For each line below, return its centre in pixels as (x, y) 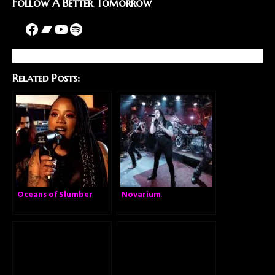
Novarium (141, 195)
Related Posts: (46, 78)
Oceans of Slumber (55, 195)
